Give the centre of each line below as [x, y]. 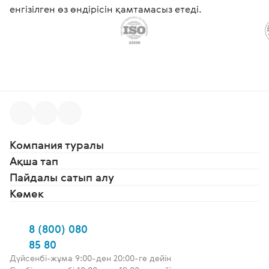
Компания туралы [57, 144]
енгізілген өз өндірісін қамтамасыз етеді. [106, 9]
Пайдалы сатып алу [62, 177]
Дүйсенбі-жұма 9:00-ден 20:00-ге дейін [90, 258]
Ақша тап [34, 161]
